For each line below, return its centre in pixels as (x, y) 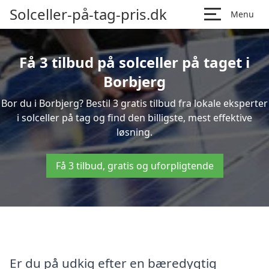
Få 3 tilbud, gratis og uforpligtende (134, 166)
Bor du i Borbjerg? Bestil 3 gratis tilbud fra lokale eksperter (134, 103)
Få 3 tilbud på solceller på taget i (134, 62)
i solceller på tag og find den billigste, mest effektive (134, 118)
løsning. (134, 132)
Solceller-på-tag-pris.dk (88, 14)
